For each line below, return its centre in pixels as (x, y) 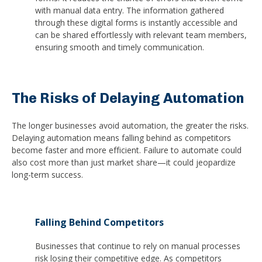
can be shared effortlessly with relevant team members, (141, 35)
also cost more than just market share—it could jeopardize (124, 162)
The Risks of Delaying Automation (128, 98)
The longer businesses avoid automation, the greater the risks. (130, 125)
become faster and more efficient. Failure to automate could (127, 150)
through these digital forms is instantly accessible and (136, 22)
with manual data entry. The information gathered (130, 10)
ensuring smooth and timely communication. (120, 47)
